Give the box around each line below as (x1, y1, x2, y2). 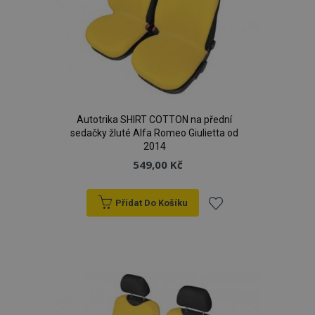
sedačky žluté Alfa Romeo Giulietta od (70, 127, 238, 139)
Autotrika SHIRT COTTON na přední (77, 114, 232, 125)
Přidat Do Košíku (115, 198, 188, 208)
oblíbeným (202, 276, 274, 292)
